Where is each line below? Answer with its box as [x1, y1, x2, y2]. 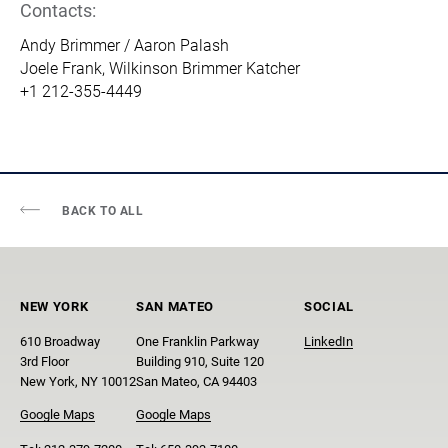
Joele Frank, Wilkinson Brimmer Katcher [20, 56, 300, 78]
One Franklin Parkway [136, 331, 259, 349]
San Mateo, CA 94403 [136, 371, 257, 389]
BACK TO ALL [61, 202, 144, 218]
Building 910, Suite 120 [136, 351, 264, 369]
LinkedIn [304, 331, 353, 349]
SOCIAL [304, 296, 355, 314]
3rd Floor [20, 351, 69, 369]
